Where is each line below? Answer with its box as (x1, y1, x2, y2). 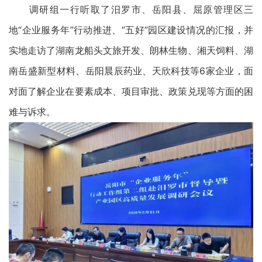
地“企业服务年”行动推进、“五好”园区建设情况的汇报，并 (9, 23, 253, 36)
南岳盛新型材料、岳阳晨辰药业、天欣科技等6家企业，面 (9, 64, 253, 77)
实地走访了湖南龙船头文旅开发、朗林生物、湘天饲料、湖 (9, 44, 253, 56)
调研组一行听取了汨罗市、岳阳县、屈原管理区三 (9, 3, 253, 15)
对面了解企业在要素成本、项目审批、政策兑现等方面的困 (9, 85, 253, 97)
